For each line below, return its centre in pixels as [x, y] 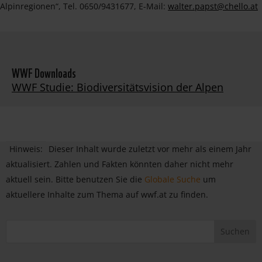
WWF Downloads [44, 72]
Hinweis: [26, 149]
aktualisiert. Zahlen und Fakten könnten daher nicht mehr [120, 164]
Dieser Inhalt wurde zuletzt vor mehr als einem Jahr [150, 149]
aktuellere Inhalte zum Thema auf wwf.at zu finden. [107, 194]
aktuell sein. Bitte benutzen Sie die [75, 179]
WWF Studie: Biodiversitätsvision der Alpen [118, 87]
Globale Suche [173, 179]
